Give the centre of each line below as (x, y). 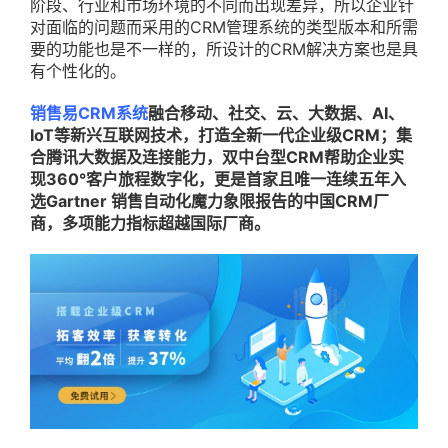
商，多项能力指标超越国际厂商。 (150, 223)
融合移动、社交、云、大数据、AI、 (276, 113)
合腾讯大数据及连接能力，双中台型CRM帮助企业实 (217, 157)
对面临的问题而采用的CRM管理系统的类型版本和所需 (224, 27)
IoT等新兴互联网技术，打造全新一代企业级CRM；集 (221, 135)
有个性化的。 (78, 71)
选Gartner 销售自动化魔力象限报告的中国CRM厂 (209, 201)
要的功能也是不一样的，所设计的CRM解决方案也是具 (224, 49)
